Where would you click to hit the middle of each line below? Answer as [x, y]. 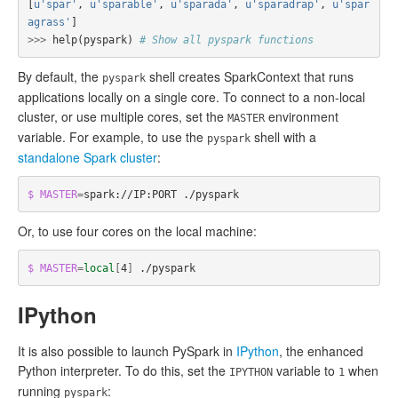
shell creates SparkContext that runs [250, 76]
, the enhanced [321, 351]
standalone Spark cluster [88, 157]
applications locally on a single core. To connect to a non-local [191, 97]
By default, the [60, 76]
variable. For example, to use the [112, 137]
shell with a [283, 137]
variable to [306, 370]
